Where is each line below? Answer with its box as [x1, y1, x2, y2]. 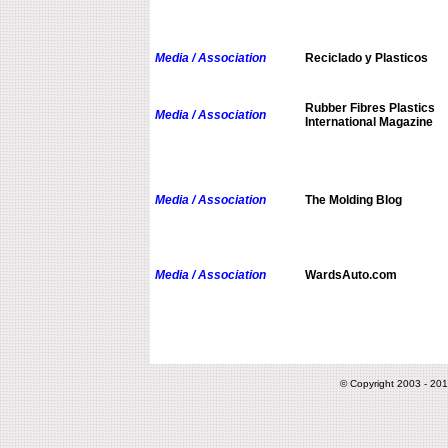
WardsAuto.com [304, 268, 397, 283]
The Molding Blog [304, 193, 402, 208]
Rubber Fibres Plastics [304, 101, 435, 116]
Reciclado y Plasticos [304, 51, 428, 66]
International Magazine [304, 115, 433, 130]
